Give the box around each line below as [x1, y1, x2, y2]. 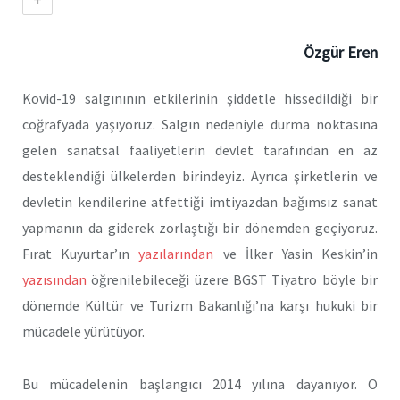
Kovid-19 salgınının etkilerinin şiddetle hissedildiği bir [22, 89, 378, 107]
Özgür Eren [304, 42, 378, 62]
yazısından [22, 271, 87, 288]
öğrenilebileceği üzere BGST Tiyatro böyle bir [87, 271, 378, 288]
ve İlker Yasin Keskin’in [213, 245, 379, 262]
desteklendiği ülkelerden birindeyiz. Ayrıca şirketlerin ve [22, 167, 378, 185]
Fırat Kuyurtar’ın [22, 245, 139, 262]
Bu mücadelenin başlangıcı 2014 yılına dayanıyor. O [22, 374, 378, 393]
